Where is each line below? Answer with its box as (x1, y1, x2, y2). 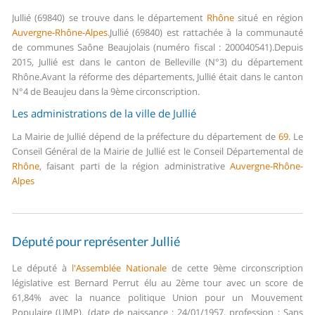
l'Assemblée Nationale (72, 262, 167, 275)
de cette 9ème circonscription (167, 262, 303, 275)
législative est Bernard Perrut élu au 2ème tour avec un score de (12, 276, 303, 290)
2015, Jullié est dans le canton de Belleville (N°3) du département (12, 56, 303, 69)
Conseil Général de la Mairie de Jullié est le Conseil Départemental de (12, 145, 303, 158)
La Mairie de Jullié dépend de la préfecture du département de (12, 130, 278, 143)
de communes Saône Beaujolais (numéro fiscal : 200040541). (12, 41, 274, 54)
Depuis (274, 41, 303, 54)
